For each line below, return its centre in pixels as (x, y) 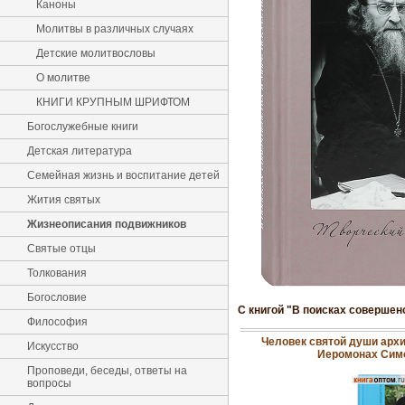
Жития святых (64, 200)
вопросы (49, 383)
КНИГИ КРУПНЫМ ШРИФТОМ (113, 102)
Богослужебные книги (83, 127)
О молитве (63, 78)
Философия (57, 322)
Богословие (57, 297)
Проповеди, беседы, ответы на (107, 371)
